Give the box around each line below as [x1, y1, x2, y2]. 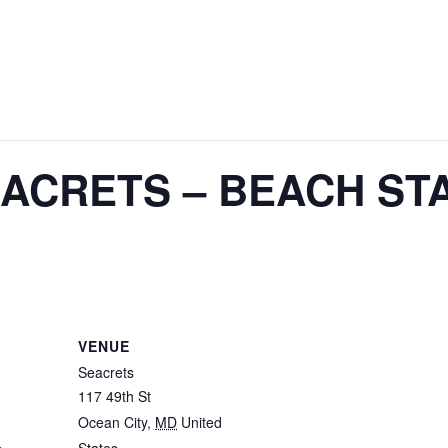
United [181, 412, 222, 432]
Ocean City [78, 412, 147, 432]
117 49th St [78, 386, 151, 406]
